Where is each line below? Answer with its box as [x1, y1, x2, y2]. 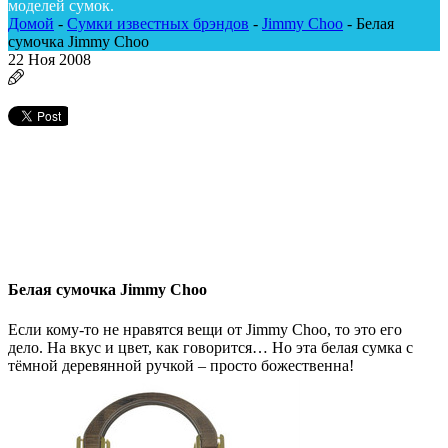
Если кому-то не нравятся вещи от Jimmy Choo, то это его [8, 320, 402, 338]
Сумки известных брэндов [67, 15, 249, 32]
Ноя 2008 [28, 51, 91, 68]
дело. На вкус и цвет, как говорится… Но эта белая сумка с [8, 338, 413, 356]
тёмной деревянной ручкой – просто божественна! [8, 356, 354, 374]
